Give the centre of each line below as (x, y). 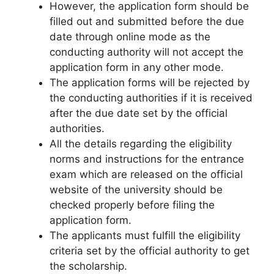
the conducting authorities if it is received (151, 98)
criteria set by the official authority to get (150, 250)
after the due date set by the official (139, 113)
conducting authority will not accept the (146, 52)
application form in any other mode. (137, 67)
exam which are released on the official (146, 174)
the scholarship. (88, 266)
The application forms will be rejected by (150, 82)
